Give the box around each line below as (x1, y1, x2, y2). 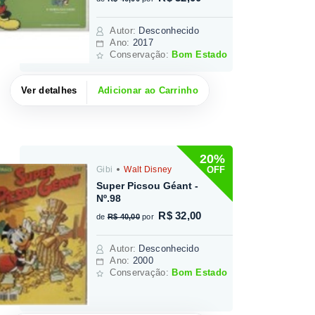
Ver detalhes (21, 85, 77, 96)
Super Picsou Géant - (96, 180, 199, 192)
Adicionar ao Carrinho (97, 85, 198, 96)
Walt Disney (121, 165, 172, 175)
